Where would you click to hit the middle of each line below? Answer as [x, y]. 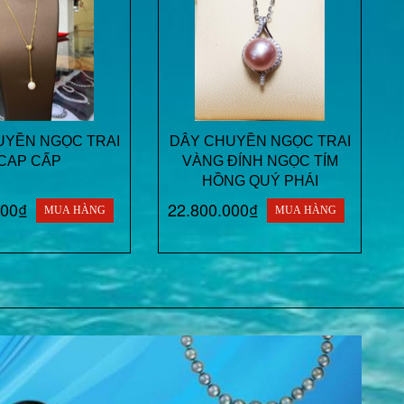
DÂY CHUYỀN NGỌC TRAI [260, 142]
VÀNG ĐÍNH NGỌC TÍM [260, 161]
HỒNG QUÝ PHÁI [260, 181]
